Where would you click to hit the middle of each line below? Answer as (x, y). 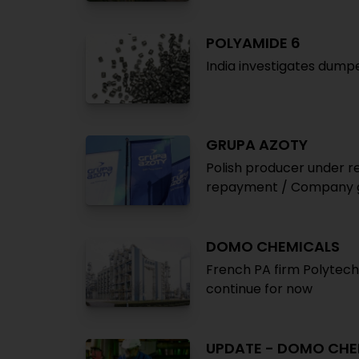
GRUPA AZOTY (257, 145)
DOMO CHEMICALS (273, 246)
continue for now (259, 289)
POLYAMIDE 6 (253, 43)
